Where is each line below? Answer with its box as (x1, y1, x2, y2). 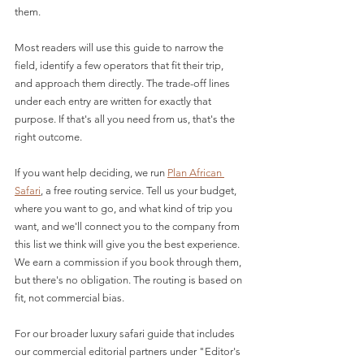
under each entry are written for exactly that (15, 95, 214, 107)
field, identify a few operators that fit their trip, (15, 59, 226, 71)
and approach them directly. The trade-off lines (15, 77, 232, 89)
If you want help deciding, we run (15, 167, 167, 179)
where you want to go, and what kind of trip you (15, 202, 235, 214)
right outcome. (15, 131, 82, 143)
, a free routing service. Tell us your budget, (41, 184, 239, 197)
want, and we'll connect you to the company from (15, 220, 242, 232)
